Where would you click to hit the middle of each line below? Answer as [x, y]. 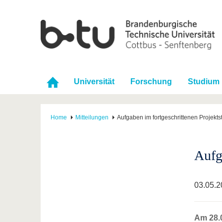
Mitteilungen [92, 118]
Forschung [151, 82]
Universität [94, 82]
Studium [204, 82]
